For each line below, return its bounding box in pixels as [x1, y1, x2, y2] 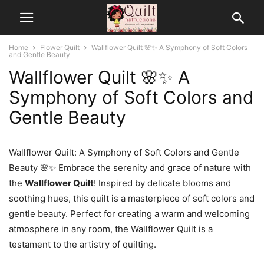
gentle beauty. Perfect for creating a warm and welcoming [9, 208, 250, 219]
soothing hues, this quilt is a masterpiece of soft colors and [9, 193, 255, 204]
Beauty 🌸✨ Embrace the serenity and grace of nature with [9, 162, 251, 173]
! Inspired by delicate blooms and [94, 177, 231, 189]
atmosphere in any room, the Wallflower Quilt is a [9, 223, 213, 235]
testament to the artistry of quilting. [9, 239, 156, 250]
